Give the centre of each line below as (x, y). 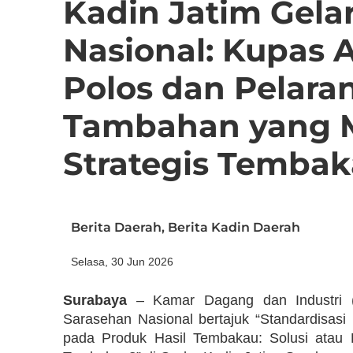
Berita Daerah (116, 227)
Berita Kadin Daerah (234, 227)
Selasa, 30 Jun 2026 (122, 261)
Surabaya (95, 300)
